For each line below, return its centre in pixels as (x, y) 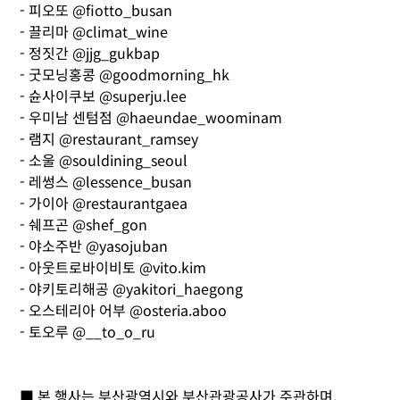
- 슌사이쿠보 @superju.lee (104, 96)
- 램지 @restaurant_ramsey (109, 139)
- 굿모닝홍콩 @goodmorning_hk (125, 75)
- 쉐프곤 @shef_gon (84, 225)
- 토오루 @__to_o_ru (88, 332)
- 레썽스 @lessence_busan (106, 182)
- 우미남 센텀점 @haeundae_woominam (151, 117)
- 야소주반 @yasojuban (94, 246)
